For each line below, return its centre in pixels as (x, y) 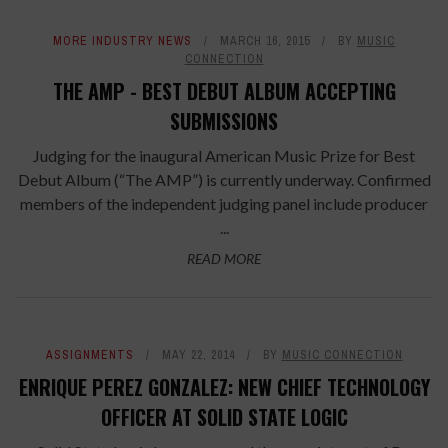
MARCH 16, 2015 (265, 40)
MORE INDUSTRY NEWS (122, 40)
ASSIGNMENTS (89, 354)
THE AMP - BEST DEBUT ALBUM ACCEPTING (224, 90)
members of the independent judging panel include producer (224, 203)
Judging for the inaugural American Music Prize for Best (224, 155)
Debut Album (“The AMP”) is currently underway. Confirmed (224, 179)
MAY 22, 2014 (198, 354)
